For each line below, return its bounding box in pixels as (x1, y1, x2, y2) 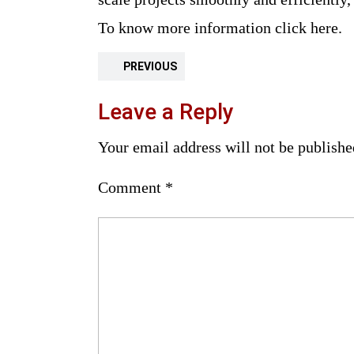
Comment (98, 178, 165, 196)
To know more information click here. (98, 18, 342, 36)
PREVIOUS (120, 59, 177, 73)
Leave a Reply (98, 98, 234, 125)
